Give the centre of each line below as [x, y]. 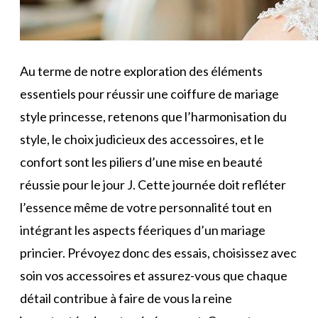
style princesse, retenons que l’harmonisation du [153, 117]
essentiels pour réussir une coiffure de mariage [149, 94]
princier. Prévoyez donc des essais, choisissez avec [158, 253]
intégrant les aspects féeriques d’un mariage [143, 230]
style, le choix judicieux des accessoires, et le [142, 139]
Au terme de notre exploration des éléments [141, 71]
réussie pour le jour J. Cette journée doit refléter [153, 185]
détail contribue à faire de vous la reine [126, 298]
